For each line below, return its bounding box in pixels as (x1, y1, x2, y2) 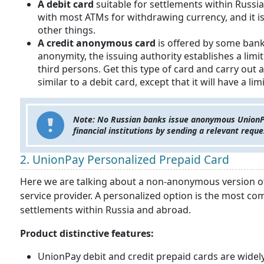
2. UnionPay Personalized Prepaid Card (20, 151, 229, 167)
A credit (38, 37, 74, 49)
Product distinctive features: (20, 227, 154, 240)
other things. (38, 24, 98, 37)
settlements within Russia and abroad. (20, 203, 193, 216)
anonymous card (76, 37, 156, 49)
